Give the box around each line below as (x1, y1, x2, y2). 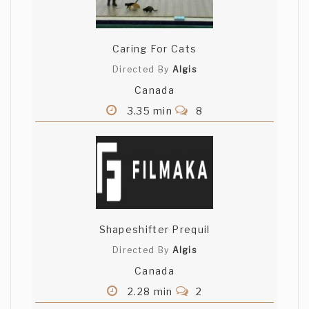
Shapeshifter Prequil (99, 223, 210, 236)
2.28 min (124, 286, 176, 298)
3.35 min (124, 105, 176, 117)
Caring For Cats (112, 43, 197, 55)
